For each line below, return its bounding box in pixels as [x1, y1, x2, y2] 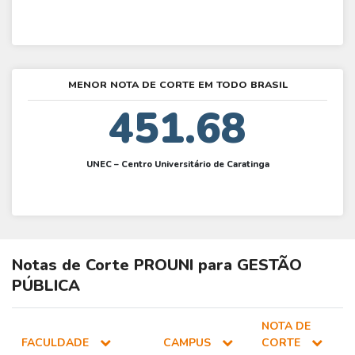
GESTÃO [237, 254, 302, 277]
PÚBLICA [12, 275, 80, 297]
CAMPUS [163, 335, 214, 351]
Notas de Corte [12, 254, 134, 277]
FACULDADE [21, 335, 92, 351]
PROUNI [134, 254, 193, 277]
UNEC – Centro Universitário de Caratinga [86, 158, 269, 170]
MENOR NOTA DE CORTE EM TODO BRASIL [67, 78, 288, 92]
